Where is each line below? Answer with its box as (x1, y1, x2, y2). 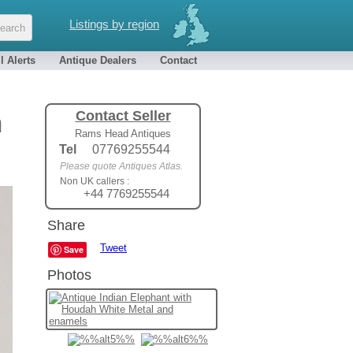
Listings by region (69, 17, 159, 31)
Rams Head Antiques (75, 128, 171, 139)
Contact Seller (75, 108, 171, 124)
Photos (47, 267, 91, 283)
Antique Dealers (59, 54, 136, 66)
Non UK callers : (60, 176, 129, 187)
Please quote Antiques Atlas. (60, 161, 183, 172)
